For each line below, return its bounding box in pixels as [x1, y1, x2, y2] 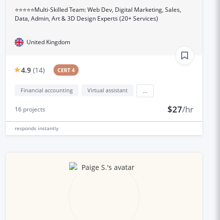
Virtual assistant [87, 86, 128, 94]
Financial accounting [20, 86, 73, 94]
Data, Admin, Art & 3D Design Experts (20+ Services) [14, 14, 158, 23]
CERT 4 [57, 66, 75, 74]
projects [21, 105, 45, 113]
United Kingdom [26, 37, 70, 46]
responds [14, 124, 38, 132]
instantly [37, 124, 58, 132]
